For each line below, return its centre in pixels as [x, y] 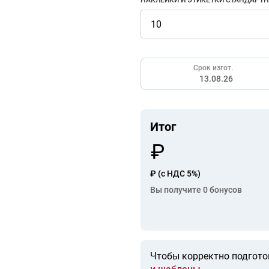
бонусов [225, 190]
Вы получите [177, 190]
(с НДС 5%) [179, 174]
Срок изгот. [213, 68]
